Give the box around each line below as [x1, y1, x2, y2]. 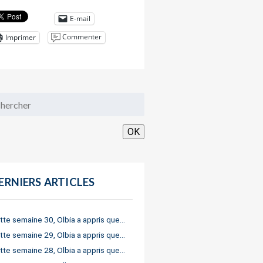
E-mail [70, 13, 91, 23]
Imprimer [5, 32, 36, 42]
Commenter [62, 32, 102, 42]
